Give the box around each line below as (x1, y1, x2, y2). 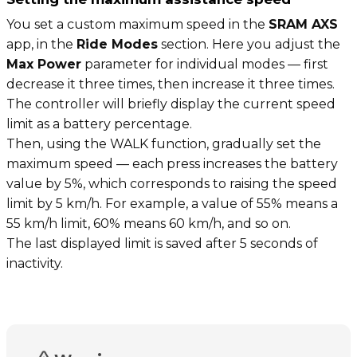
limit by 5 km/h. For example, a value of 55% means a (6, 195, 338, 211)
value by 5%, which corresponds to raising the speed (6, 175, 337, 191)
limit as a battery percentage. (6, 116, 192, 131)
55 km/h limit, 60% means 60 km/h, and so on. (6, 215, 291, 231)
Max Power (6, 56, 81, 72)
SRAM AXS (269, 16, 338, 32)
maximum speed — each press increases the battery (6, 155, 338, 171)
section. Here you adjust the (158, 36, 340, 52)
